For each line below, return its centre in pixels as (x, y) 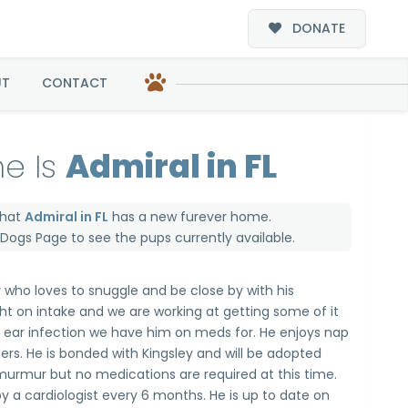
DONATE (317, 28)
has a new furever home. (190, 216)
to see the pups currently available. (182, 237)
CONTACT (75, 83)
